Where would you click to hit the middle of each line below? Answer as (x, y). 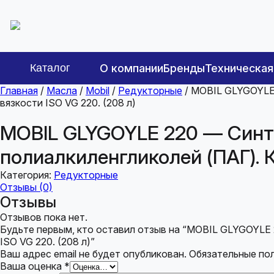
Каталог (50, 68)
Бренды (184, 68)
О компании (131, 68)
